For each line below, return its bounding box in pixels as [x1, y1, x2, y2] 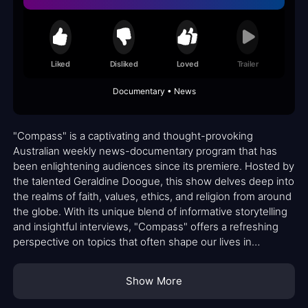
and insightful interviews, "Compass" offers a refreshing [13, 220, 278, 234]
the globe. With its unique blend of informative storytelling [13, 205, 287, 219]
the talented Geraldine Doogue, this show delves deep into [13, 175, 294, 188]
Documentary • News [112, 86, 196, 97]
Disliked [109, 58, 138, 69]
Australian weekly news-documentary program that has [13, 144, 277, 158]
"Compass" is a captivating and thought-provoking [13, 129, 253, 143]
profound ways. [13, 250, 87, 264]
